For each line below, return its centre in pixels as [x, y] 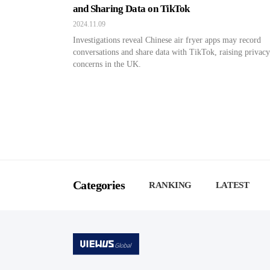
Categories [99, 185]
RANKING [170, 185]
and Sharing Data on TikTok [131, 9]
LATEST [232, 185]
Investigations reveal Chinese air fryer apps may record [167, 40]
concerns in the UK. [107, 64]
